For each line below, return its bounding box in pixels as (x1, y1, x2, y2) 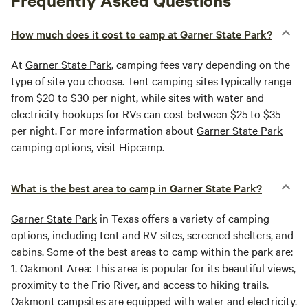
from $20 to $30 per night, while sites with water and (11, 89, 264, 104)
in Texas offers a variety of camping (97, 210, 269, 225)
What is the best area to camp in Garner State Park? (11, 180, 262, 195)
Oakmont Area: (20, 260, 91, 275)
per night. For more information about (11, 122, 197, 137)
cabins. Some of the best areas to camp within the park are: (11, 243, 293, 258)
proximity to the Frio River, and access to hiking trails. (11, 276, 269, 291)
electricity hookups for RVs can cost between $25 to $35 (11, 106, 280, 121)
